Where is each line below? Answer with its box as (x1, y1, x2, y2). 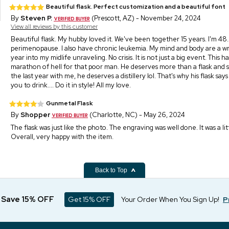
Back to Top (95, 167, 129, 174)
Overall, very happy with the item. (11, 132, 114, 141)
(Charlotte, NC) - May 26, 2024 (88, 110, 186, 119)
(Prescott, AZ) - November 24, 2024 (90, 13, 201, 22)
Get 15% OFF (68, 195, 110, 204)
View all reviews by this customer (11, 22, 98, 31)
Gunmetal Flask (46, 99, 94, 107)
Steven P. (20, 13, 53, 22)
